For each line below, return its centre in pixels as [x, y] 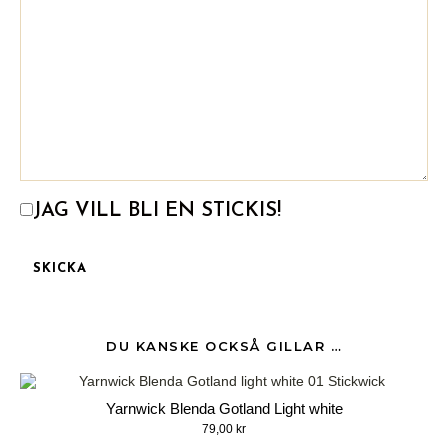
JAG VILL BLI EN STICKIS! [157, 211]
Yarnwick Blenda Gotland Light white [224, 408]
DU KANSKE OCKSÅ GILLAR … [224, 346]
